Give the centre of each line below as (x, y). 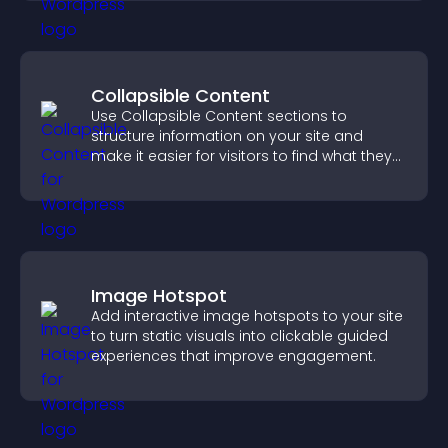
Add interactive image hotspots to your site (247, 316)
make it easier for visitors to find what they (241, 156)
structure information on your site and (227, 136)
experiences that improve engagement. (233, 356)
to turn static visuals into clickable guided (239, 336)
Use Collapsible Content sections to (219, 116)
